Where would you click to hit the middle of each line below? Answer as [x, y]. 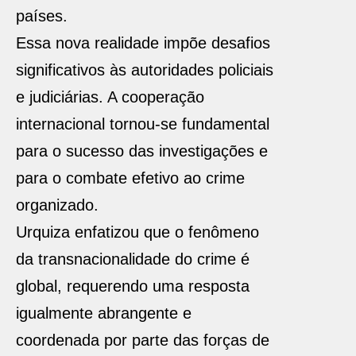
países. [42, 16]
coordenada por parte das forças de [143, 340]
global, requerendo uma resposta [133, 286]
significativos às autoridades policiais [145, 70]
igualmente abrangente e [104, 313]
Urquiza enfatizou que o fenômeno [137, 232]
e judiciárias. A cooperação [110, 97]
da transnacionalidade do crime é [133, 259]
